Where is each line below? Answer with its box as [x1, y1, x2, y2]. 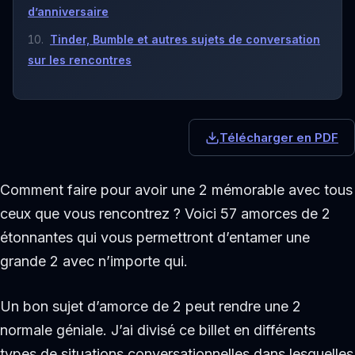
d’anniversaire [28, 4, 109, 18]
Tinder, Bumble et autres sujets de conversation [50, 32, 320, 46]
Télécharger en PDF [219, 130, 338, 146]
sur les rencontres [28, 52, 132, 67]
